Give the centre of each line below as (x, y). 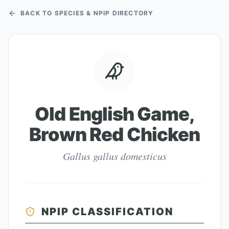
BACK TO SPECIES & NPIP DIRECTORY (87, 13)
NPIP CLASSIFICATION (107, 212)
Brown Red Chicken (114, 134)
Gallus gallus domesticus (114, 156)
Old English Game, (114, 114)
